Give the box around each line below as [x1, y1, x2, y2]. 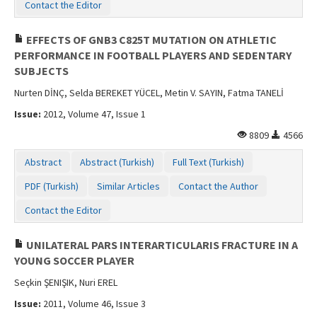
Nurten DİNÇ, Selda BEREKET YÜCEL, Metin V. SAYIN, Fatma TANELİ [14, 86, 284, 99]
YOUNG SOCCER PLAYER [14, 253, 134, 267]
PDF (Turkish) [25, 179, 79, 192]
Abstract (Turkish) [80, 155, 154, 168]
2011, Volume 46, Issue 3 [41, 296, 146, 310]
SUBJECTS [14, 63, 69, 78]
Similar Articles [97, 179, 160, 192]
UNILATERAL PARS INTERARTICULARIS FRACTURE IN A [24, 237, 298, 252]
